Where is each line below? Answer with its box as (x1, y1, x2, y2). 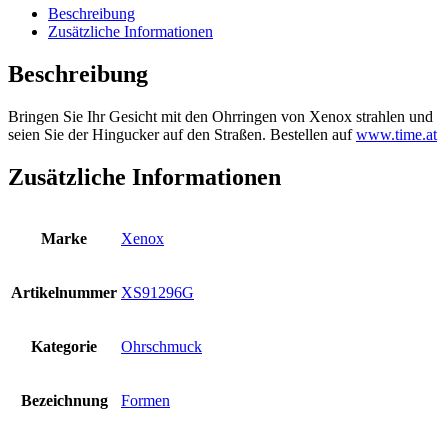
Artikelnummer (11, 283, 117, 301)
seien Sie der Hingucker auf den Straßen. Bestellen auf (8, 126, 356, 144)
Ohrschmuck (121, 337, 202, 355)
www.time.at (356, 126, 437, 144)
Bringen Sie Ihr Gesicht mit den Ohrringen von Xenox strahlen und (8, 108, 433, 126)
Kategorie (31, 337, 97, 355)
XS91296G (121, 283, 194, 301)
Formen (121, 391, 170, 409)
